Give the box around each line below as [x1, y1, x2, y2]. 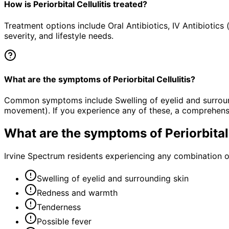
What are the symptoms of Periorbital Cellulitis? [4, 74, 195, 84]
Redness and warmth [37, 187, 118, 198]
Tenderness [37, 201, 81, 212]
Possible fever [37, 216, 91, 226]
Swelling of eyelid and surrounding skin [37, 173, 189, 184]
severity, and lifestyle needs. [4, 30, 113, 41]
